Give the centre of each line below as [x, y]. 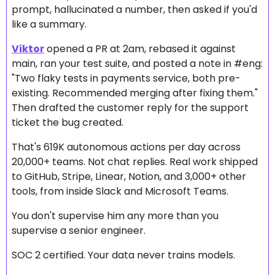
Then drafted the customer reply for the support [130, 108]
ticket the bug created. [68, 123]
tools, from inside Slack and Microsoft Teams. [120, 192]
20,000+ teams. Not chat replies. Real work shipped [135, 162]
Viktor [28, 49]
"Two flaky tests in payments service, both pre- [126, 79]
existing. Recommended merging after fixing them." [135, 93]
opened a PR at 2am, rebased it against [140, 49]
